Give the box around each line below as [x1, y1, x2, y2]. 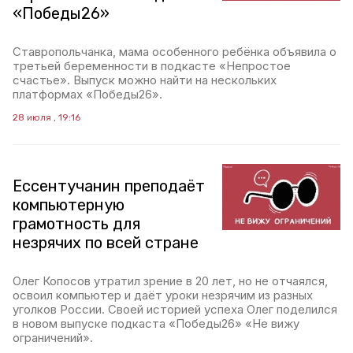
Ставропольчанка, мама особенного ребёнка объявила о [13, 44, 336, 59]
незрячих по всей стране [13, 233, 199, 252]
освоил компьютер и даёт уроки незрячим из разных [13, 288, 313, 303]
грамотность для [13, 214, 140, 233]
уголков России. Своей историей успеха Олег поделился [13, 302, 337, 317]
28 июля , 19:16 [13, 112, 80, 123]
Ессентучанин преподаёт [13, 176, 205, 195]
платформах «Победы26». [13, 87, 162, 102]
